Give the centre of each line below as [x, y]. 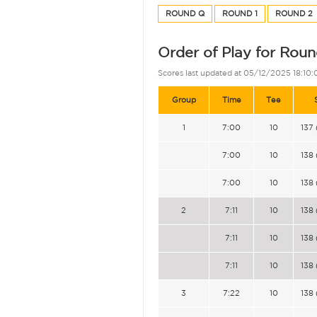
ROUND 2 [294, 13]
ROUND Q [185, 13]
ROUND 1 [240, 13]
